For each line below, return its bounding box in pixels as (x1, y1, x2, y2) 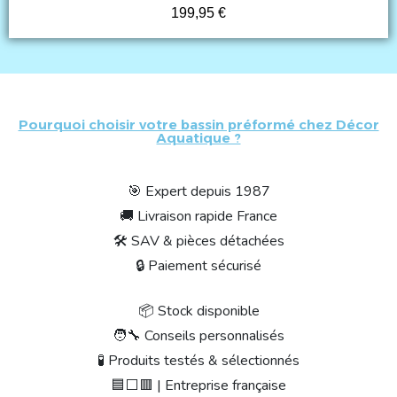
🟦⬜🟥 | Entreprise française (111, 375, 286, 395)
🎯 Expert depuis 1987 (127, 181, 270, 201)
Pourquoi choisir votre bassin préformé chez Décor (18, 115, 379, 133)
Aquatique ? (156, 128, 241, 146)
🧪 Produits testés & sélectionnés (97, 350, 300, 370)
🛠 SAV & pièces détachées (113, 230, 284, 251)
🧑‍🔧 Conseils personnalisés (113, 325, 284, 346)
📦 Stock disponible (137, 300, 260, 321)
